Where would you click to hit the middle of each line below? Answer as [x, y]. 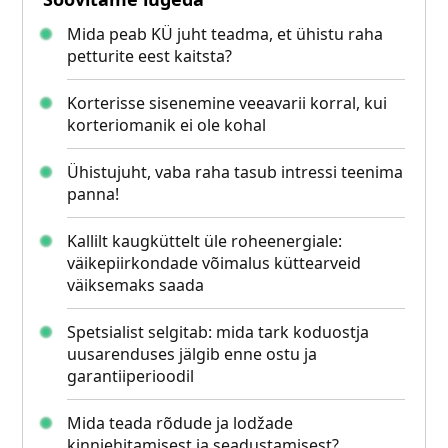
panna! [93, 194]
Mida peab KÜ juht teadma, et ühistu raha [225, 34]
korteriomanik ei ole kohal [167, 125]
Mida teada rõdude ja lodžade [180, 423]
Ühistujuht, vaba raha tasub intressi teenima [235, 172]
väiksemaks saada [136, 285]
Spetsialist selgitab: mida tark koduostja [218, 332]
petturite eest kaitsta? [150, 56]
